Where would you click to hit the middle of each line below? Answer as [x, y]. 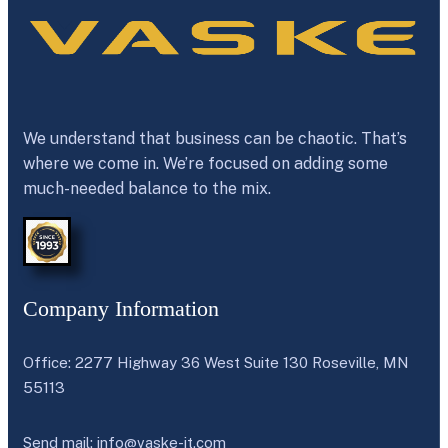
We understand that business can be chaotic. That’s [215, 139]
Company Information [121, 308]
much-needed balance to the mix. [147, 189]
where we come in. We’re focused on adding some [205, 164]
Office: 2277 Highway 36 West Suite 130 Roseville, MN [216, 362]
